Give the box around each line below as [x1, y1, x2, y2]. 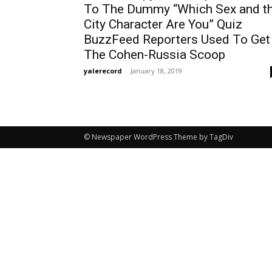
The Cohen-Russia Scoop [84, 47, 225, 63]
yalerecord [84, 66, 122, 76]
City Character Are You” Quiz [84, 17, 242, 32]
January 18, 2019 [131, 66, 182, 76]
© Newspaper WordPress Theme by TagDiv [84, 132, 233, 143]
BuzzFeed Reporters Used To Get [84, 32, 270, 47]
